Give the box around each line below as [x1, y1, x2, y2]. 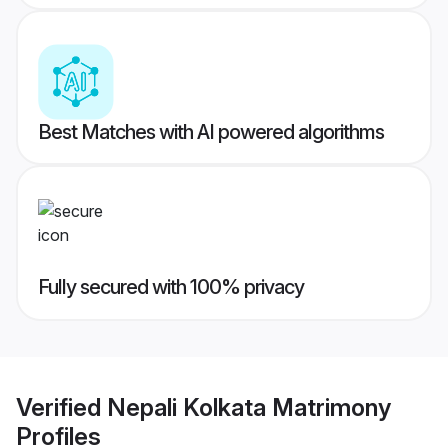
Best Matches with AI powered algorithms [38, 120, 384, 145]
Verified [16, 392, 107, 422]
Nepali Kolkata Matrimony [107, 392, 391, 422]
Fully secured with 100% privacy [38, 275, 304, 300]
